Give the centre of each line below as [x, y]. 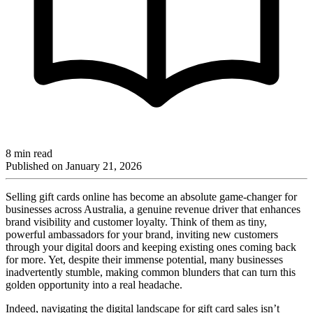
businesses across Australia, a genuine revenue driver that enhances [153, 209]
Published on [36, 166]
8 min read [29, 153]
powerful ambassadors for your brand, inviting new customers [142, 234]
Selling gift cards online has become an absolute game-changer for [151, 196]
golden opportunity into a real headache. [94, 284]
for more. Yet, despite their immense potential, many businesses [144, 259]
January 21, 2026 [104, 166]
